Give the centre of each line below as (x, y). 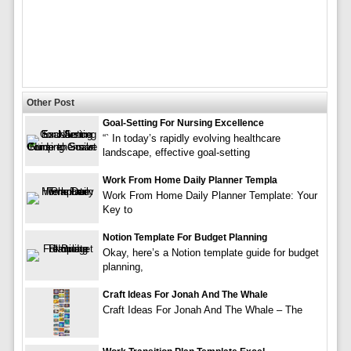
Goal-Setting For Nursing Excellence (183, 123)
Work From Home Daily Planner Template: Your (210, 195)
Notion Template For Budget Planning (185, 237)
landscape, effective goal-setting (176, 152)
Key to (117, 209)
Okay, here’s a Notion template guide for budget (210, 252)
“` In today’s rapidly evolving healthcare (191, 138)
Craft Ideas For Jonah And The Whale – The (202, 309)
